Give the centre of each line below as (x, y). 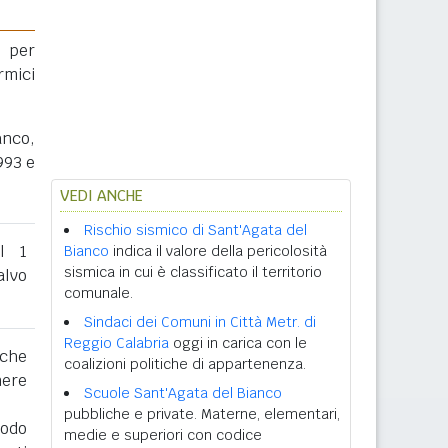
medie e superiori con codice (163, 435)
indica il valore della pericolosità (218, 251)
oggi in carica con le (238, 343)
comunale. (98, 293)
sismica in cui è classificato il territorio (193, 272)
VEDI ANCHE (101, 195)
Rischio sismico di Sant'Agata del (195, 230)
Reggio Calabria (116, 343)
